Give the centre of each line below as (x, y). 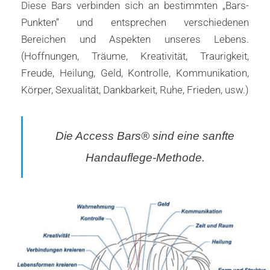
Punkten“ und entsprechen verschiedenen (135, 22)
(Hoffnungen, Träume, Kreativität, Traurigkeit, (135, 56)
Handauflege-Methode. (145, 157)
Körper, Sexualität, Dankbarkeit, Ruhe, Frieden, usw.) (135, 89)
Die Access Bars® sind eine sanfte (145, 136)
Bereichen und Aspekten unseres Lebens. (135, 39)
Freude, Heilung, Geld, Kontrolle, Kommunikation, (135, 73)
